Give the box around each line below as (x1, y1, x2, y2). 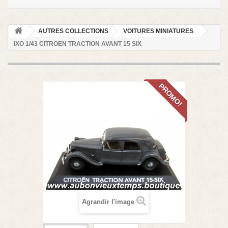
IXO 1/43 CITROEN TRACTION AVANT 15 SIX (14, 40, 141, 48)
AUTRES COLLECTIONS (38, 27, 108, 35)
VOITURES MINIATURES (123, 27, 193, 35)
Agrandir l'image (82, 198, 134, 206)
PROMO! (157, 81, 184, 109)
